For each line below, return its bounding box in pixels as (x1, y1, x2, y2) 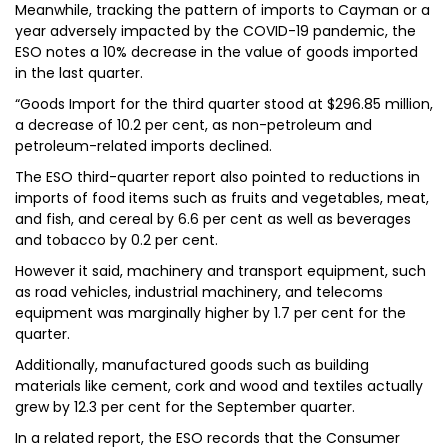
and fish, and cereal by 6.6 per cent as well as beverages (15, 209, 411, 229)
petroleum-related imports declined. (15, 136, 272, 156)
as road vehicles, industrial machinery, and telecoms (15, 282, 383, 302)
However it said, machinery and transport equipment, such (15, 261, 426, 281)
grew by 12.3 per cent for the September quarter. (15, 397, 355, 417)
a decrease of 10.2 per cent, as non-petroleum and (15, 115, 372, 135)
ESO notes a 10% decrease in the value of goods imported (15, 42, 418, 62)
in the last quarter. (15, 63, 143, 83)
